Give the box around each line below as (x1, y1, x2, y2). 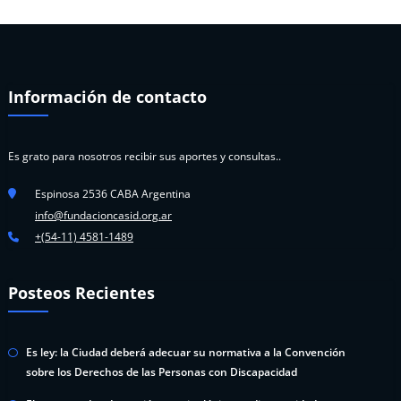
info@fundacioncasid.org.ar (35, 207, 172, 223)
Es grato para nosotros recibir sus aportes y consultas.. (8, 148, 281, 164)
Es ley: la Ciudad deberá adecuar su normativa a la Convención (26, 344, 346, 360)
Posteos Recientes (8, 282, 155, 304)
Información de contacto (8, 85, 207, 107)
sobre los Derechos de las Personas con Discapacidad (26, 363, 297, 380)
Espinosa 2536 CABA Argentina (35, 185, 191, 201)
